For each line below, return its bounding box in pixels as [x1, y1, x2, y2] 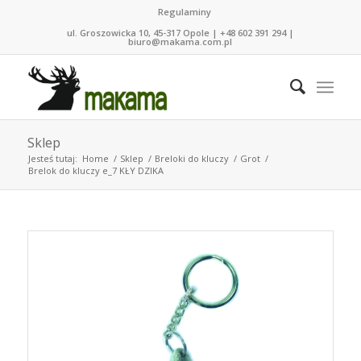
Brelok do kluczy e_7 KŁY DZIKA [27, 164, 164, 176]
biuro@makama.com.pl [128, 35, 233, 48]
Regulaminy [157, 6, 211, 18]
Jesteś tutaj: [27, 152, 77, 164]
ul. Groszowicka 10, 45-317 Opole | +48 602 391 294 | [66, 27, 294, 39]
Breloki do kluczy [154, 152, 229, 164]
